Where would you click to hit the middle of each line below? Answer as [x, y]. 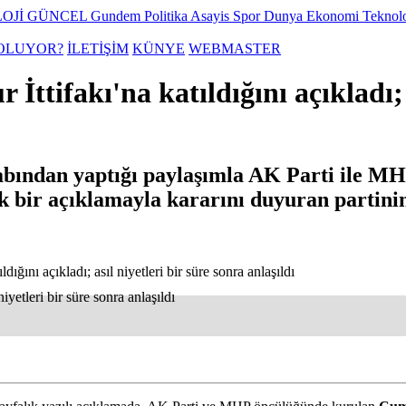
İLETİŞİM [98, 48]
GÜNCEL [59, 16]
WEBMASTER [235, 48]
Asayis [212, 16]
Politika [167, 16]
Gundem [117, 16]
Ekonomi [334, 16]
